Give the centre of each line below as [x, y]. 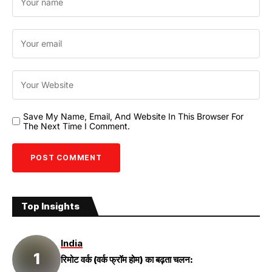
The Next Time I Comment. [76, 126]
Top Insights [50, 206]
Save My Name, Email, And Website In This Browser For [133, 116]
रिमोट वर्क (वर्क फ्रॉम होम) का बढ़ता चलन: [127, 260]
